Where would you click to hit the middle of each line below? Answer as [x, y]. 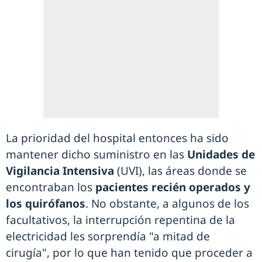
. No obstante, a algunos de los [167, 204]
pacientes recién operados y [173, 187]
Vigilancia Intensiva [60, 171]
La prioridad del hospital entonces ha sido [117, 138]
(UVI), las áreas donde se [180, 171]
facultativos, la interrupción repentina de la [120, 220]
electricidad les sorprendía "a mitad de [108, 237]
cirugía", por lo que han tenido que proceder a [129, 253]
